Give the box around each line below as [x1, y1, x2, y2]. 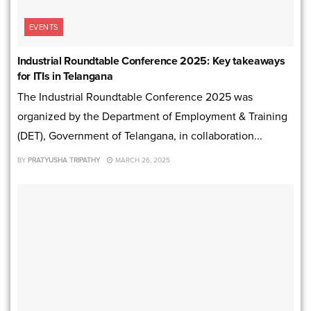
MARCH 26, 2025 [113, 154, 170, 165]
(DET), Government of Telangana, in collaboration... [17, 127, 262, 144]
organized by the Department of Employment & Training [17, 108, 287, 124]
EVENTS [29, 21, 58, 33]
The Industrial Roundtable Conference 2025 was [17, 88, 253, 105]
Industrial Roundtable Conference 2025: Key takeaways [17, 52, 285, 69]
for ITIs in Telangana [17, 67, 113, 84]
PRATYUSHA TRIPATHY [28, 154, 100, 165]
